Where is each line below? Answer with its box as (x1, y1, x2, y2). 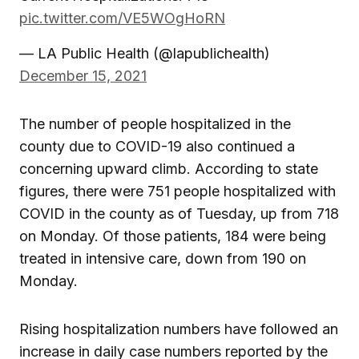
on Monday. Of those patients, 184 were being (19, 227, 326, 244)
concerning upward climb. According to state (19, 159, 318, 177)
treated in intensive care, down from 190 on (19, 249, 306, 267)
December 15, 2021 (19, 67, 147, 84)
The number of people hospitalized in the (19, 115, 291, 132)
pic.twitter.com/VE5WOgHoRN (19, 9, 225, 26)
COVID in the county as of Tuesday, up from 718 (19, 204, 339, 222)
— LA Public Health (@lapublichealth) (19, 44, 270, 62)
